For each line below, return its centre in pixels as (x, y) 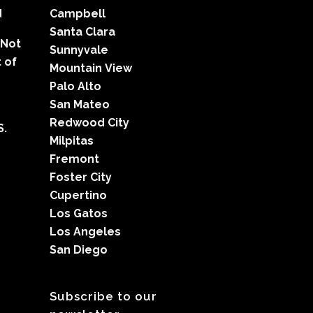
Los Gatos (79, 213)
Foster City (81, 177)
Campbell (78, 13)
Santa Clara (82, 31)
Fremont (74, 159)
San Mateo (80, 104)
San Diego (79, 249)
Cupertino (78, 195)
